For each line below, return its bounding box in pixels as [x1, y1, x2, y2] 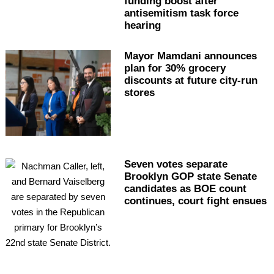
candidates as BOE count [124, 183, 246, 195]
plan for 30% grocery [124, 62, 226, 75]
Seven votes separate [124, 158, 228, 171]
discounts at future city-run [124, 75, 257, 87]
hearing [124, 20, 161, 32]
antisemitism [124, 7, 187, 20]
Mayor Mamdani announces [124, 50, 257, 62]
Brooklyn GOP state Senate [124, 171, 257, 183]
